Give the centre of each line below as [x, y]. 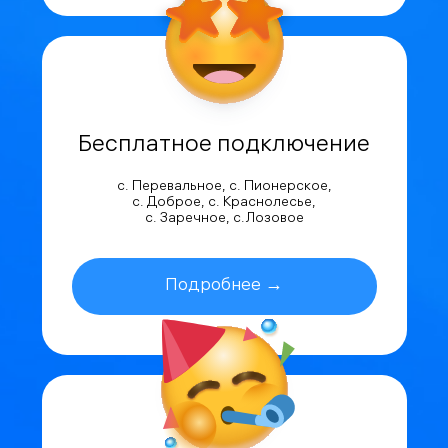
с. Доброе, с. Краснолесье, [224, 203]
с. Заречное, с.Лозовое [224, 219]
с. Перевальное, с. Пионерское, [224, 187]
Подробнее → [224, 286]
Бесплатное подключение [224, 146]
